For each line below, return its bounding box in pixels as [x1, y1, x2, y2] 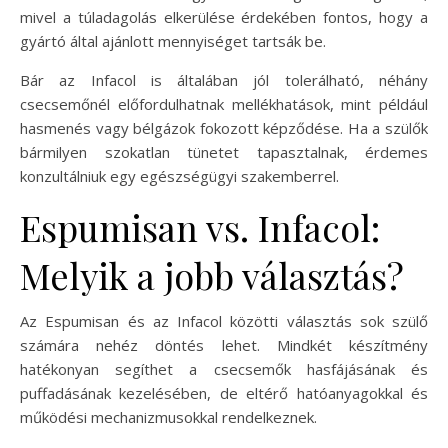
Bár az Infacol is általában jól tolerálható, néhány [20, 69, 428, 90]
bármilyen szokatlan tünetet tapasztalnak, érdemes [20, 141, 428, 162]
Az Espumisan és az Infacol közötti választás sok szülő [20, 310, 428, 331]
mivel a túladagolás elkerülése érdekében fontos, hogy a [20, 6, 428, 27]
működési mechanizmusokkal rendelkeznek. [20, 406, 317, 427]
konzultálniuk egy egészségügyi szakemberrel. [20, 165, 339, 186]
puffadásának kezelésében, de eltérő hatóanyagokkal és [20, 382, 428, 403]
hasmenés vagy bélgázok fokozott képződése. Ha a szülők [20, 117, 428, 138]
